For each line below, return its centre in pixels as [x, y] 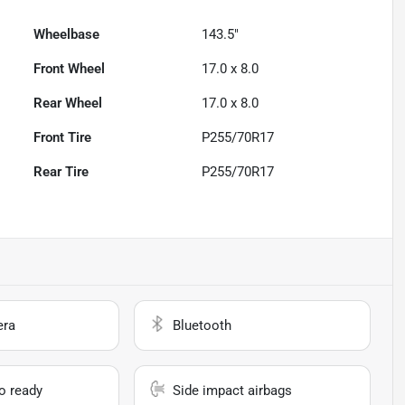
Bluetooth [202, 326]
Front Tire [63, 138]
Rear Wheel [68, 104]
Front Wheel [70, 69]
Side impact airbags [233, 391]
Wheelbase [67, 35]
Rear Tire [61, 172]
